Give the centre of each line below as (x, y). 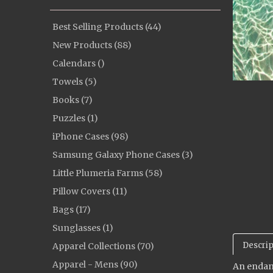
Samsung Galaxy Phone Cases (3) (123, 155)
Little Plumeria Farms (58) (108, 173)
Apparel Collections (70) (103, 246)
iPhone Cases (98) (90, 136)
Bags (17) (72, 210)
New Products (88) (92, 45)
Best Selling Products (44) (107, 27)
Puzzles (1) (75, 118)
